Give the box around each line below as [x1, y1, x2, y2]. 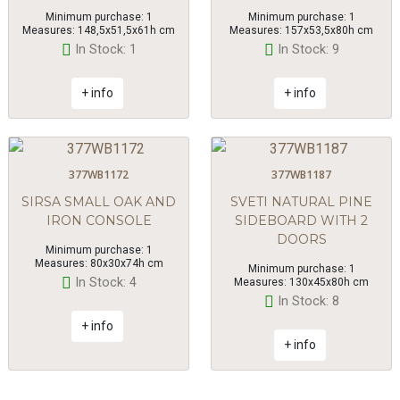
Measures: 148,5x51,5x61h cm [22, 24, 175, 37]
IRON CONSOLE [46, 212, 152, 229]
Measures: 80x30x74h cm [34, 257, 163, 271]
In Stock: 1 [74, 42, 137, 58]
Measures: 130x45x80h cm [234, 276, 369, 289]
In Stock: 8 [277, 294, 339, 310]
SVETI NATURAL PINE [230, 194, 372, 211]
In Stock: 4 [74, 275, 137, 291]
